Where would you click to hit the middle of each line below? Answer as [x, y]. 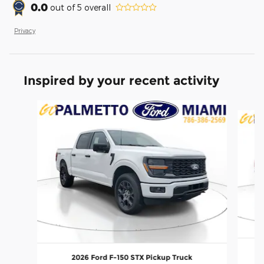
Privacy [25, 31]
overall [96, 7]
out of [64, 7]
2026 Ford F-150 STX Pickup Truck [132, 257]
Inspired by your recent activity [121, 81]
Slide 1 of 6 [30, 106]
